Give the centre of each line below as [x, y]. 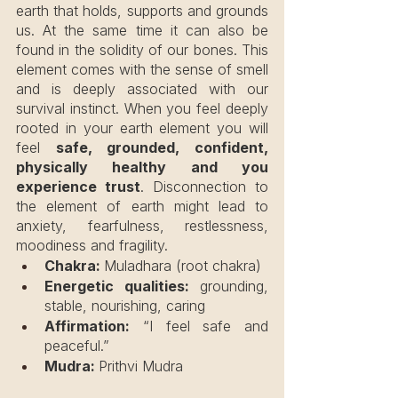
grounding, [228, 286]
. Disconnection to [204, 186]
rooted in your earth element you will [142, 127]
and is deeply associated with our [142, 88]
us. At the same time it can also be [142, 30]
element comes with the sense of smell [142, 69]
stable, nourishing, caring [125, 305]
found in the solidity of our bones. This [142, 49]
